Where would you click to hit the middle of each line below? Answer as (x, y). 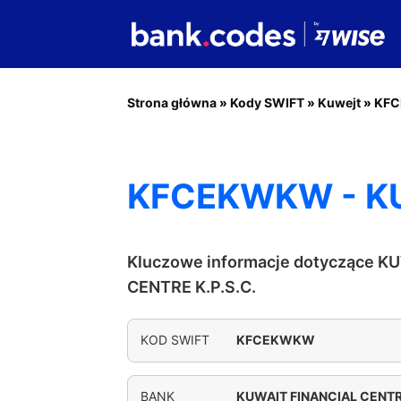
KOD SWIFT (175, 340)
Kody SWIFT (267, 102)
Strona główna (172, 102)
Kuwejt (339, 102)
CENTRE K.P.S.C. (192, 287)
